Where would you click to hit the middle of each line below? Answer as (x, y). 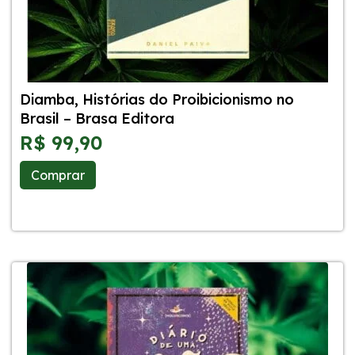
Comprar (58, 175)
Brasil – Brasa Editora (97, 118)
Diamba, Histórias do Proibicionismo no (157, 99)
